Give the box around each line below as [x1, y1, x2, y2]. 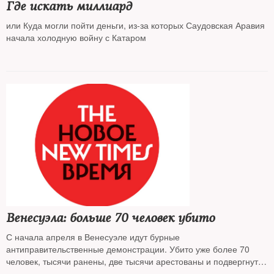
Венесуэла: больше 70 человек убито [6, 210, 215, 226]
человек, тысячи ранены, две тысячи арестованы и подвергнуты [6, 255, 264, 267]
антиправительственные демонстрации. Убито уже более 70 [6, 243, 250, 255]
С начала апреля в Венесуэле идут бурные [6, 231, 180, 243]
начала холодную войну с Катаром [6, 31, 146, 43]
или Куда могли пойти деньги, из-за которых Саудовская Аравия [6, 19, 265, 31]
